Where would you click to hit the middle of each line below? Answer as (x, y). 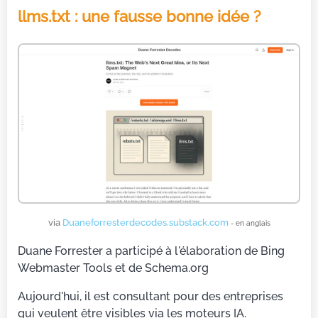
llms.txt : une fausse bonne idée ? (139, 16)
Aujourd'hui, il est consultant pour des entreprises (150, 296)
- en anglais (250, 223)
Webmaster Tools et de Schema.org (113, 268)
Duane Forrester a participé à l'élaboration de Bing (151, 251)
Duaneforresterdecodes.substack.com (146, 222)
